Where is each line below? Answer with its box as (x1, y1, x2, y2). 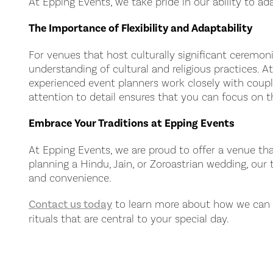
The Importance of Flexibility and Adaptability (29, 21, 252, 35)
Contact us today (29, 197, 112, 211)
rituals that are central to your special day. (29, 212, 229, 225)
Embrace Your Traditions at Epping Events (29, 116, 235, 130)
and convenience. (29, 171, 112, 184)
